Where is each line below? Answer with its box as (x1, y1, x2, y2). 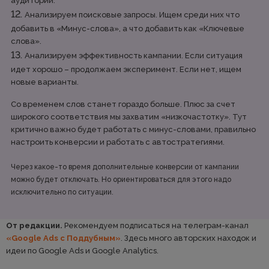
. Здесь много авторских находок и (121, 234, 256, 243)
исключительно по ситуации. (11, 188, 113, 196)
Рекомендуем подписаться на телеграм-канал (62, 221, 249, 230)
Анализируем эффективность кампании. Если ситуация (25, 51, 243, 60)
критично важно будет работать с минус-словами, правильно (11, 125, 256, 134)
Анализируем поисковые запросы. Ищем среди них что (25, 10, 240, 19)
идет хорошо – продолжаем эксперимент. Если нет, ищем (11, 65, 241, 74)
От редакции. (6, 221, 62, 230)
